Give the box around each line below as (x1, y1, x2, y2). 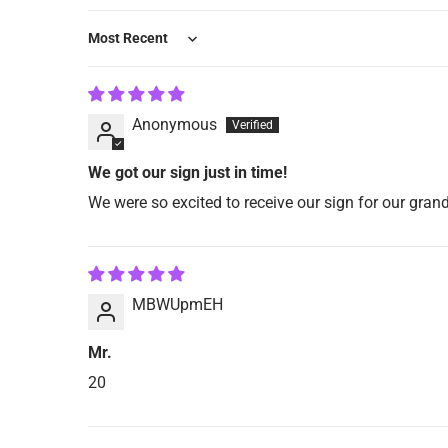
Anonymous (132, 115, 217, 135)
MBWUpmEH (132, 295, 223, 315)
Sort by (87, 38, 137, 58)
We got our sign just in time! (88, 163, 287, 183)
